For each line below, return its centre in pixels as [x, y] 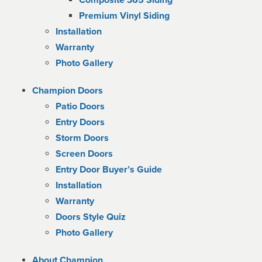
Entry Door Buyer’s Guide [109, 170]
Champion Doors [68, 91]
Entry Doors [80, 122]
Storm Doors [82, 138]
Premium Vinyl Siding [124, 16]
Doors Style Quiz [91, 217]
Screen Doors [84, 154]
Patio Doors [80, 106]
